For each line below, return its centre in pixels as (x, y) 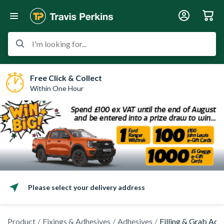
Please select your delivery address (86, 187)
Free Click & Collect (66, 77)
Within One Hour (57, 88)
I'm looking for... (59, 44)
